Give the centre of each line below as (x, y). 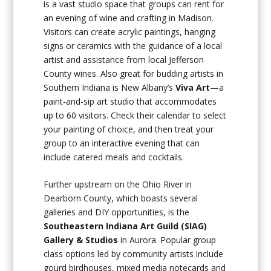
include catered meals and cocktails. (114, 157)
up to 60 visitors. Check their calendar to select (135, 115)
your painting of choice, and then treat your (129, 129)
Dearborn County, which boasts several (121, 198)
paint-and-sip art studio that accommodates (130, 101)
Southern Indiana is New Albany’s (110, 87)
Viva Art (193, 87)
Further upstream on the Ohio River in (118, 184)
